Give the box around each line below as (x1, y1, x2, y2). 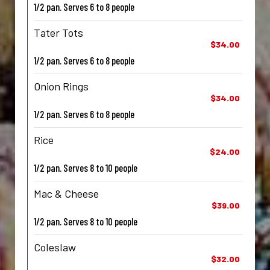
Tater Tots (34, 26, 83, 40)
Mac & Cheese (34, 187, 99, 201)
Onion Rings (34, 80, 89, 93)
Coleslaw (34, 240, 76, 254)
